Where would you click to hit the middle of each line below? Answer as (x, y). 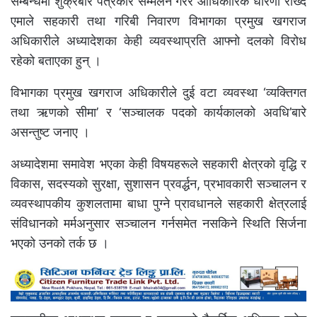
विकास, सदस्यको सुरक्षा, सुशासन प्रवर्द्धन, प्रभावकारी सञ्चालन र (158, 184)
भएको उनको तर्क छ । (60, 243)
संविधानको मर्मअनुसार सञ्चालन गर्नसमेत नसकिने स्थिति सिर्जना (158, 224)
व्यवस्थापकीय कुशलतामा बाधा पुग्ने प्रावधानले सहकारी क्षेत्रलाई (158, 204)
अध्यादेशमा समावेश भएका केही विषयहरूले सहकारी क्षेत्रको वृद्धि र (158, 164)
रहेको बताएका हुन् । (56, 61)
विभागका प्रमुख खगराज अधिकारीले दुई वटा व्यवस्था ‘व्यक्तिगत (158, 93)
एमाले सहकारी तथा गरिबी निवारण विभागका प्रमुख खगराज (158, 21)
